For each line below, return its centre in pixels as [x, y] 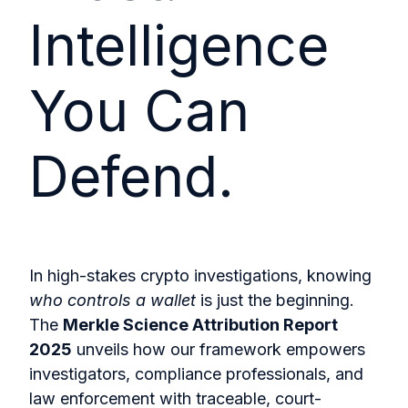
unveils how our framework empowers [219, 350]
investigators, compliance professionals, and [196, 374]
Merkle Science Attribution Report [200, 325]
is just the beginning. [275, 301]
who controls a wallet [112, 301]
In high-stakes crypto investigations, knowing [200, 276]
